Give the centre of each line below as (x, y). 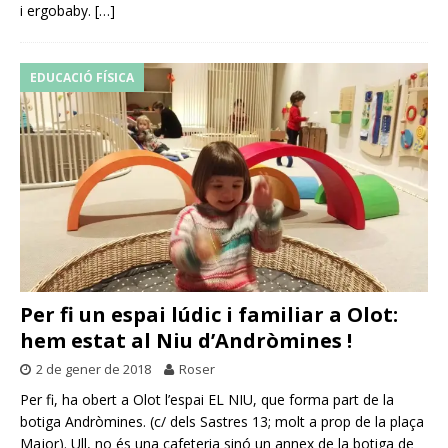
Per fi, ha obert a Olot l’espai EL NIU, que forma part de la (207, 400)
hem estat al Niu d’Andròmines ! (186, 341)
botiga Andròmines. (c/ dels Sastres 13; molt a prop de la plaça (222, 422)
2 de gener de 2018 (93, 369)
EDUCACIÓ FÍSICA (82, 77)
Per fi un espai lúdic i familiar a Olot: (209, 315)
